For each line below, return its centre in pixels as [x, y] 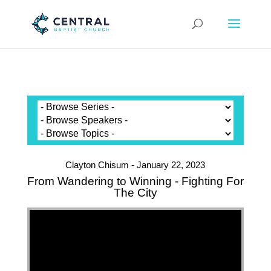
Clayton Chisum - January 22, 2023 [135, 165]
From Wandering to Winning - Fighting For [135, 181]
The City [135, 193]
